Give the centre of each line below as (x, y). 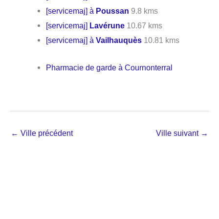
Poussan (113, 11)
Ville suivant (178, 133)
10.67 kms (144, 25)
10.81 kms (161, 40)
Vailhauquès (119, 40)
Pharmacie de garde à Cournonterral (109, 68)
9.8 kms (144, 11)
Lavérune (107, 25)
